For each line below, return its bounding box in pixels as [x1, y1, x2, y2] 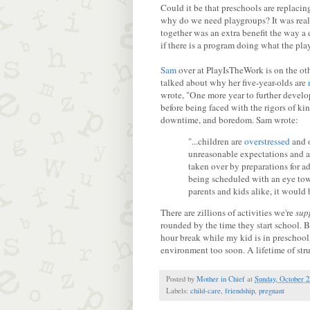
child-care [190, 286, 221, 296]
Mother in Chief [197, 274, 245, 284]
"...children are [188, 134, 244, 147]
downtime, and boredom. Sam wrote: [161, 113, 298, 126]
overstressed [244, 134, 290, 147]
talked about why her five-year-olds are [161, 75, 308, 89]
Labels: [166, 286, 190, 296]
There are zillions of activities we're [161, 206, 295, 219]
